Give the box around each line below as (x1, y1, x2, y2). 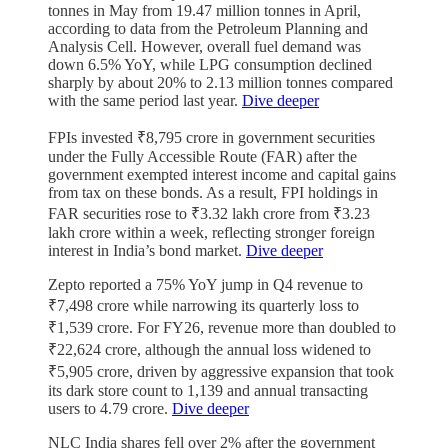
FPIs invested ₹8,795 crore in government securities (48, 129, 375, 147)
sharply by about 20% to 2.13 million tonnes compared (48, 74, 393, 92)
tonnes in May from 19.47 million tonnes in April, (48, 2, 361, 20)
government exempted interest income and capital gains (48, 166, 396, 184)
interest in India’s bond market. (48, 242, 246, 260)
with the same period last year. (48, 92, 242, 110)
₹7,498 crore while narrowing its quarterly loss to (48, 297, 359, 315)
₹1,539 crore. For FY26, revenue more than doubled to (48, 319, 396, 337)
